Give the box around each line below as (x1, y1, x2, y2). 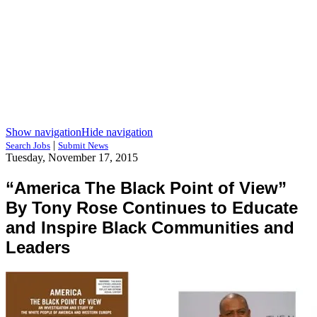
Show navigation (6, 126, 81, 138)
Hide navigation (81, 126, 153, 138)
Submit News (58, 140, 108, 151)
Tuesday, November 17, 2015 (6, 151, 138, 163)
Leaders (6, 237, 70, 257)
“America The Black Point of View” (6, 178, 287, 197)
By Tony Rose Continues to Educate (6, 197, 298, 217)
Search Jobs (6, 140, 50, 151)
